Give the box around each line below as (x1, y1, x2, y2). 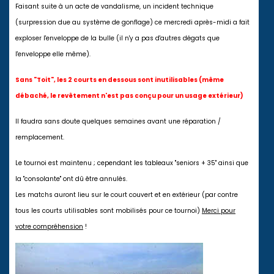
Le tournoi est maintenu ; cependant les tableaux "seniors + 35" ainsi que (15, 158, 248, 168)
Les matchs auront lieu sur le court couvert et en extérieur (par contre (15, 190, 238, 199)
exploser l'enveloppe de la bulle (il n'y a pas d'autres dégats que (15, 33, 220, 43)
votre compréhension (15, 221, 83, 231)
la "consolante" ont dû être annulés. (15, 174, 127, 183)
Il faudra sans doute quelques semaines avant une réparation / (15, 116, 221, 126)
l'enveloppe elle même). (15, 49, 91, 59)
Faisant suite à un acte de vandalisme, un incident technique (15, 1, 213, 11)
